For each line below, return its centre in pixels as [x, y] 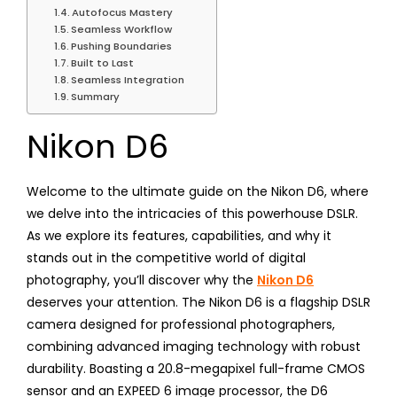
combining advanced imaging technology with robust [194, 346]
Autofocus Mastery [123, 12]
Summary [96, 96]
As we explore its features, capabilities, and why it [179, 235]
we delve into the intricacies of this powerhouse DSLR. [192, 213]
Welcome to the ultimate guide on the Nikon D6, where [198, 191]
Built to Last [103, 62]
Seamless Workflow [122, 29]
